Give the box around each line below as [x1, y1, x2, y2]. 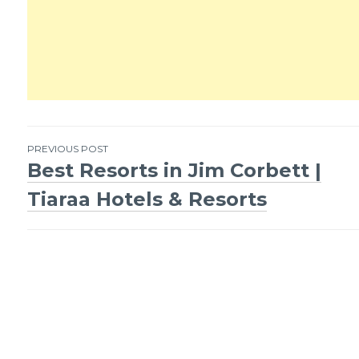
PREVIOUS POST [26, 142, 108, 155]
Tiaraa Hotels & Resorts [26, 187, 267, 211]
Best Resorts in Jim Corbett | [26, 158, 321, 182]
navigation [26, 207, 198, 245]
